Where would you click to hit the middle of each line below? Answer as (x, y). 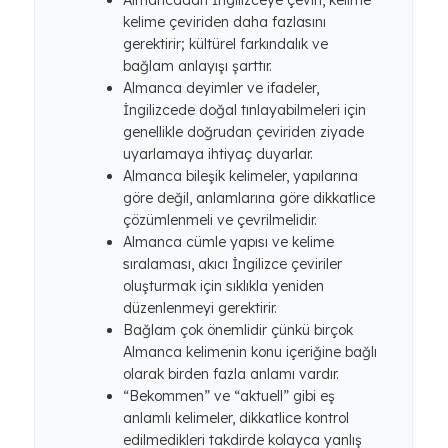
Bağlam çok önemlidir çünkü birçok (238, 330)
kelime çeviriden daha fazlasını (224, 22)
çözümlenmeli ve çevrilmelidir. (220, 220)
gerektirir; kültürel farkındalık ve (225, 44)
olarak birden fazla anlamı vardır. (231, 374)
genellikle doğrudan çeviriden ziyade (243, 132)
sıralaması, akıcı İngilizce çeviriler (232, 264)
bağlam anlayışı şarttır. (197, 66)
